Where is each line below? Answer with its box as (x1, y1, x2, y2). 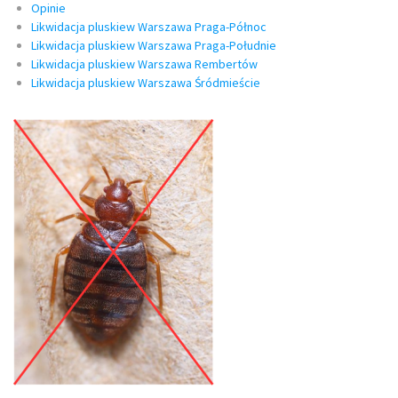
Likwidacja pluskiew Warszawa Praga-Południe (31, 37, 276, 54)
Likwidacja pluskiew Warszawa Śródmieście (31, 75, 260, 92)
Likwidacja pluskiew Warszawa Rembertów (31, 56, 258, 73)
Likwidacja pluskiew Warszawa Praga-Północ (31, 19, 267, 36)
